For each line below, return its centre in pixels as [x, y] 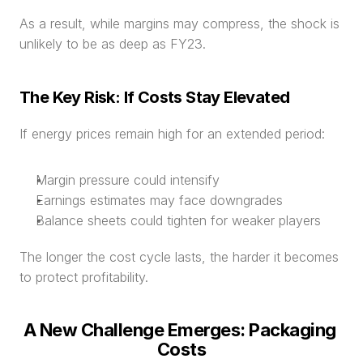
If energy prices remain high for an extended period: [172, 134]
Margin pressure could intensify [128, 180]
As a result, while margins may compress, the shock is [179, 23]
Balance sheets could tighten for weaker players [178, 220]
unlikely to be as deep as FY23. [113, 44]
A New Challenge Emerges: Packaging [179, 330]
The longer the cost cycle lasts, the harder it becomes [179, 257]
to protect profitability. [84, 277]
